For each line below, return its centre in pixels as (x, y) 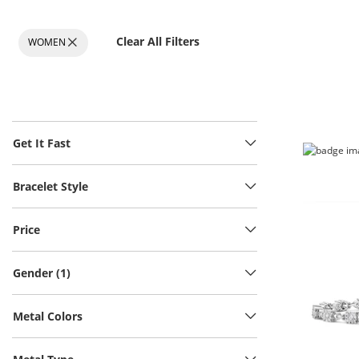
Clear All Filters (158, 41)
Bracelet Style (50, 186)
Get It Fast (42, 143)
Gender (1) (42, 272)
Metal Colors (48, 316)
